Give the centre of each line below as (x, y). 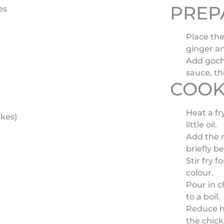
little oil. (201, 125)
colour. (199, 173)
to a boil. (203, 197)
